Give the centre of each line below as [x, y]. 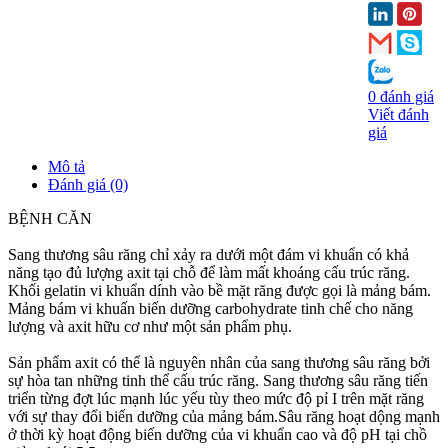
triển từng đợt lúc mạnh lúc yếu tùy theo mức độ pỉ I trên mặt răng [216, 398]
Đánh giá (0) [88, 184]
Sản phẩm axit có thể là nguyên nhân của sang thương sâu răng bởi [219, 362]
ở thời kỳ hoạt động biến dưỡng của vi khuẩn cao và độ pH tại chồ [217, 434]
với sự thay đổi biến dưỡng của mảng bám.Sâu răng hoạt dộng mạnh [224, 416]
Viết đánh [398, 114]
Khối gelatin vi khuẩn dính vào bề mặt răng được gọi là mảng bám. [219, 290]
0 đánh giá [401, 96]
